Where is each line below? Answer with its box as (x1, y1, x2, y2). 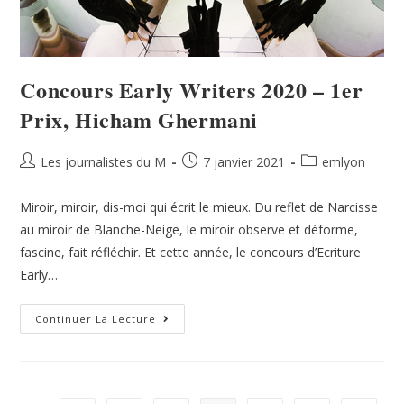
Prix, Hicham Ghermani (20, 104, 259, 136)
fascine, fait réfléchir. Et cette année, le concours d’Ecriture (20, 243, 362, 262)
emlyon (322, 153, 366, 171)
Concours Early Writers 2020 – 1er (20, 74, 363, 106)
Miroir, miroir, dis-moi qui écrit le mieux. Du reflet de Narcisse (20, 198, 379, 216)
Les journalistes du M (41, 153, 167, 171)
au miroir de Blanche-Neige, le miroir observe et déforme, (20, 221, 359, 239)
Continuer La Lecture (35, 312, 157, 326)
